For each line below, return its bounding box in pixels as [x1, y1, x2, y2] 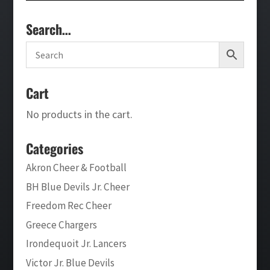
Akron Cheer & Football [25, 161, 127, 174]
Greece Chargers [25, 218, 97, 231]
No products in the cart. [25, 107, 133, 121]
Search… [25, 19, 71, 39]
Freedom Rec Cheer [25, 199, 111, 213]
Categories [25, 139, 83, 158]
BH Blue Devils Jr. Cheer [25, 180, 130, 193]
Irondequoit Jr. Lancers [25, 237, 127, 251]
